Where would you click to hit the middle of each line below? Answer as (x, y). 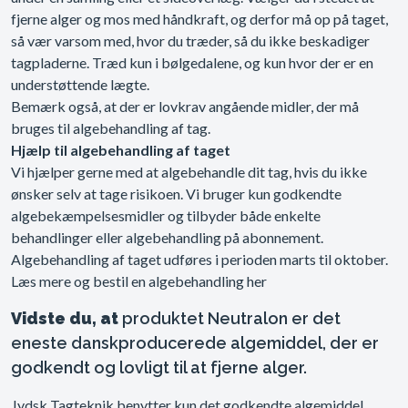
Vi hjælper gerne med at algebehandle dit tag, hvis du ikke (189, 172)
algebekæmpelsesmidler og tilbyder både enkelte (166, 216)
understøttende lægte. (80, 85)
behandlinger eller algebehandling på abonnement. (167, 238)
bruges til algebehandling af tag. (111, 128)
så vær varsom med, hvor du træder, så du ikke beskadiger (190, 41)
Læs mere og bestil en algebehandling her (139, 281)
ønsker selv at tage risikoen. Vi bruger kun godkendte (176, 194)
